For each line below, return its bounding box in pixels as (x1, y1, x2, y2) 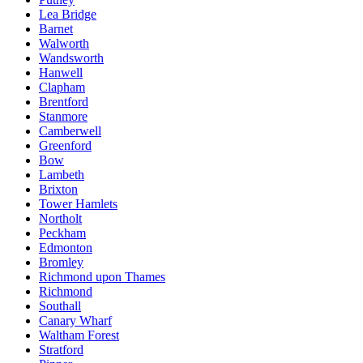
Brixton (39, 181, 78, 196)
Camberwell (39, 123, 101, 138)
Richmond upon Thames (39, 269, 165, 284)
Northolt (39, 211, 82, 225)
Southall (39, 298, 81, 313)
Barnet (39, 21, 73, 36)
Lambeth (39, 167, 84, 181)
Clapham (39, 79, 85, 94)
